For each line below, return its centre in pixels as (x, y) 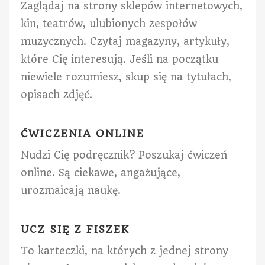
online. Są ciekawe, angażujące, (101, 172)
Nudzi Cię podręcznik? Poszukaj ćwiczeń (124, 155)
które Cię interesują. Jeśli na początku (119, 59)
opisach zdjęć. (56, 94)
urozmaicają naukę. (71, 190)
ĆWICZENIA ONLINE (83, 134)
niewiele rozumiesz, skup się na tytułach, (126, 77)
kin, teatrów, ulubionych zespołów (109, 23)
